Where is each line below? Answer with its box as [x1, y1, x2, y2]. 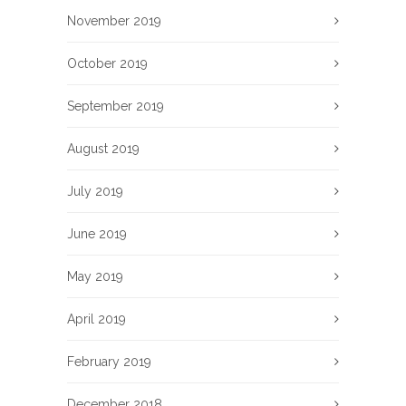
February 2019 [67, 353, 151, 369]
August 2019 [67, 140, 140, 156]
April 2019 [67, 311, 126, 326]
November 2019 [67, 13, 161, 28]
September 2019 [67, 98, 164, 113]
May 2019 [67, 268, 123, 284]
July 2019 [67, 183, 123, 198]
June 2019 [67, 226, 127, 241]
